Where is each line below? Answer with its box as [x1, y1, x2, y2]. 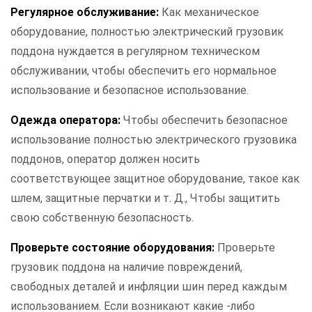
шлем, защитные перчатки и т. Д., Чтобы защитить [10, 192, 280, 205]
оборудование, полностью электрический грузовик [10, 25, 283, 39]
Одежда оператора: [10, 114, 123, 127]
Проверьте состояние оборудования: [10, 241, 217, 255]
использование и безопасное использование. [10, 84, 249, 97]
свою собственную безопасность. [10, 211, 194, 225]
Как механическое [162, 6, 259, 19]
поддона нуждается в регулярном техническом [10, 45, 260, 58]
